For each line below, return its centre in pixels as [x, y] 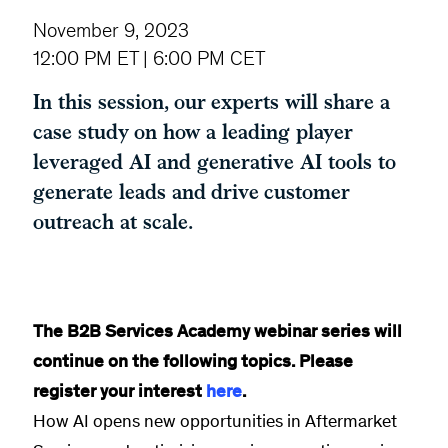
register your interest [119, 391]
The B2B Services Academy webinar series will [217, 331]
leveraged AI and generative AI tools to [214, 162]
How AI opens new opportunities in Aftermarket [215, 421]
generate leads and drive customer [191, 192]
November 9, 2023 [111, 30]
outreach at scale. [113, 222]
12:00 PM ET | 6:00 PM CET [149, 58]
